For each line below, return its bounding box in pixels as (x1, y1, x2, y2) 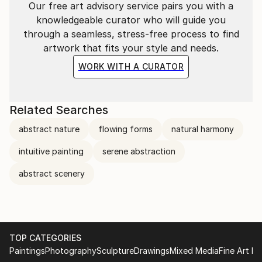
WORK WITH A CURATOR (78, 61, 184, 71)
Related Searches (9, 102, 108, 117)
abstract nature (19, 123, 80, 134)
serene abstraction (102, 146, 175, 156)
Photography (45, 245, 96, 256)
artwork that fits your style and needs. (43, 42, 219, 54)
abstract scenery (19, 168, 85, 178)
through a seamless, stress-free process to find (23, 27, 239, 40)
